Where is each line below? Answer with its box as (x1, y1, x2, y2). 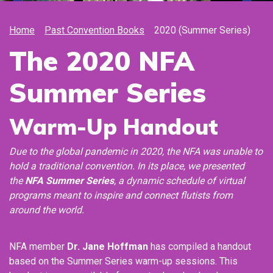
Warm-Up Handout (9, 113, 218, 140)
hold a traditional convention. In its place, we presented (9, 160, 244, 172)
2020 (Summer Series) (154, 24, 250, 36)
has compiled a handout (148, 241, 251, 252)
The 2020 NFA (9, 44, 194, 77)
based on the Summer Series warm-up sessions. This (9, 255, 238, 267)
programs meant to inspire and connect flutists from (9, 190, 233, 201)
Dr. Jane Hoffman (67, 241, 148, 252)
